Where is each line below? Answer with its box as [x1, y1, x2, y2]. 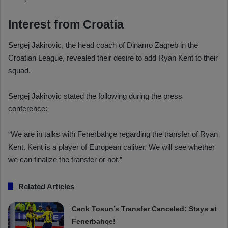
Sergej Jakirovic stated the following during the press [8, 91, 182, 100]
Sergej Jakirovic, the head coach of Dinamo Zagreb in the [8, 40, 198, 49]
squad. [8, 66, 31, 75]
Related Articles [18, 182, 74, 191]
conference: [8, 104, 47, 113]
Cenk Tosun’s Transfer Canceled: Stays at [72, 204, 217, 213]
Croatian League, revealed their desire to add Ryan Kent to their [8, 53, 218, 62]
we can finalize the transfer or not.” [8, 155, 122, 164]
